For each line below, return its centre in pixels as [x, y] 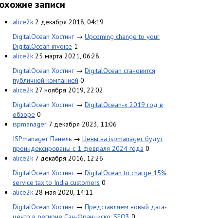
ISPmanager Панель [42, 139]
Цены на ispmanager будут [122, 139]
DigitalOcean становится [120, 71]
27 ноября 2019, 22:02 [69, 90]
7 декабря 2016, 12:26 [69, 158]
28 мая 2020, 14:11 [64, 192]
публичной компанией [45, 80]
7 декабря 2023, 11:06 [83, 124]
